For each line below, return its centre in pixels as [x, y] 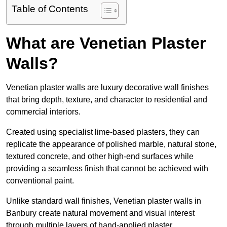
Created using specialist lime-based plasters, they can [103, 132]
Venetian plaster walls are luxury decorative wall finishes [107, 88]
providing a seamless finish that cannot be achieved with [107, 169]
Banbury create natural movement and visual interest [100, 213]
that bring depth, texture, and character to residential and [107, 100]
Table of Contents [50, 9]
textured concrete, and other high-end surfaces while [100, 157]
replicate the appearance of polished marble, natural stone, [111, 144]
